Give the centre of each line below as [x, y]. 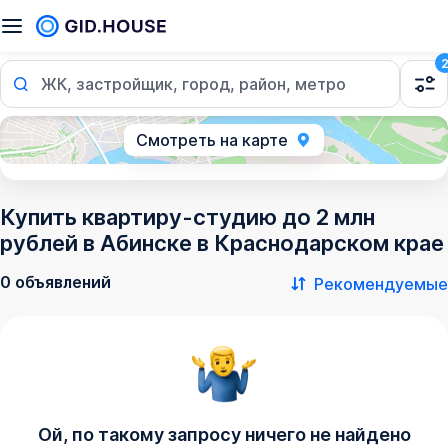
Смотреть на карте [212, 140]
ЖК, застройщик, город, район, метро [193, 84]
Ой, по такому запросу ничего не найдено [224, 434]
